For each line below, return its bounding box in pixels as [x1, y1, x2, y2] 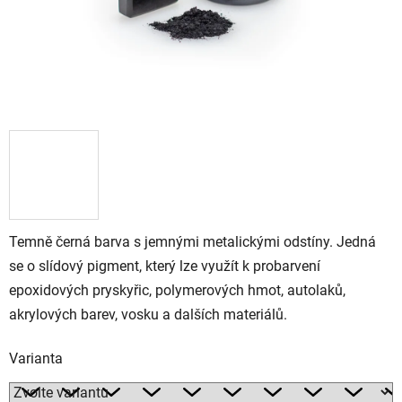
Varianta [9, 349, 63, 367]
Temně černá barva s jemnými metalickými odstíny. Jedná [9, 232, 376, 250]
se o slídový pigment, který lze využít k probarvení [9, 257, 320, 275]
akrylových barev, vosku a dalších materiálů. [9, 305, 287, 323]
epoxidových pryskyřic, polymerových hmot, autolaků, [9, 281, 345, 299]
